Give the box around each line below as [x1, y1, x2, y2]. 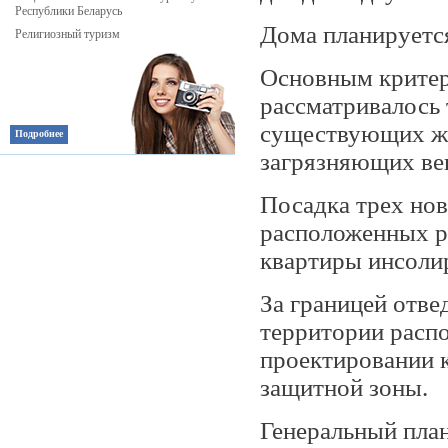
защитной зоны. [260, 374, 428, 401]
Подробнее [15, 128, 63, 139]
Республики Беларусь [15, 4, 122, 18]
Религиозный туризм [15, 27, 120, 41]
